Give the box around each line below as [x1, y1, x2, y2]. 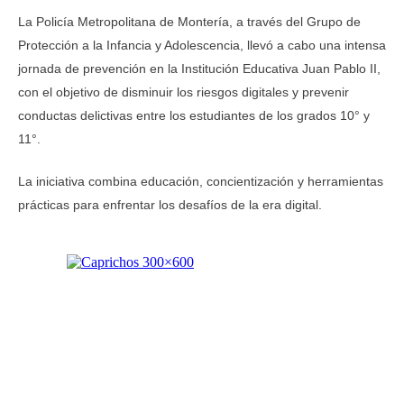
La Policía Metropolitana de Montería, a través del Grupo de [18, 14, 361, 29]
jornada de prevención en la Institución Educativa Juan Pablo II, [18, 61, 381, 76]
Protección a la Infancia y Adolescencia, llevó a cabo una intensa [18, 38, 386, 52]
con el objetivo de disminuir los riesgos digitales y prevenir [18, 85, 349, 99]
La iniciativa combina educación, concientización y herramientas [18, 174, 383, 188]
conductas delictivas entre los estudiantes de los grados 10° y [18, 108, 370, 123]
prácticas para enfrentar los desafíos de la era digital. [18, 197, 322, 212]
